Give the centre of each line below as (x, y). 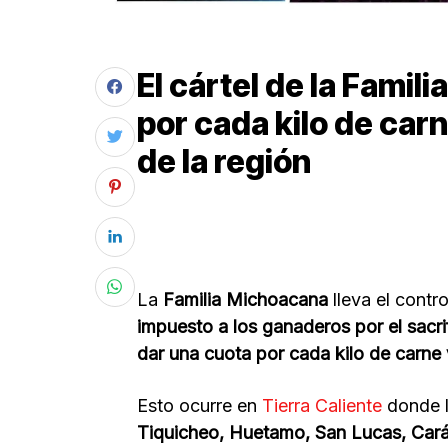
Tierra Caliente (319, 405)
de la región (224, 161)
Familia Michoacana (245, 299)
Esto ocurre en (197, 405)
